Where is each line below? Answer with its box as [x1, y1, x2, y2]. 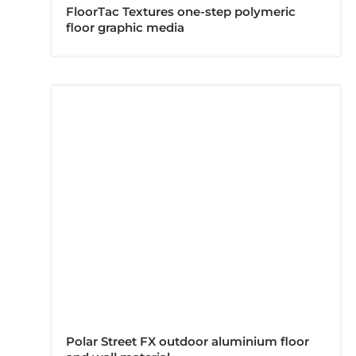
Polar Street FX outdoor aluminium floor [66, 334, 309, 349]
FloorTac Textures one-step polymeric [66, 5, 296, 20]
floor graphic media [66, 21, 184, 36]
